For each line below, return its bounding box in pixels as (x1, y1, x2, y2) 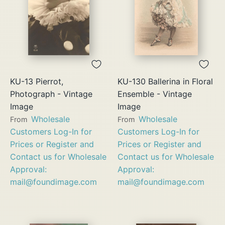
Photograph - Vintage (10, 88, 92, 99)
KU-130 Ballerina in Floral (118, 76, 213, 86)
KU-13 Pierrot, (10, 76, 63, 86)
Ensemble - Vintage (118, 88, 192, 99)
